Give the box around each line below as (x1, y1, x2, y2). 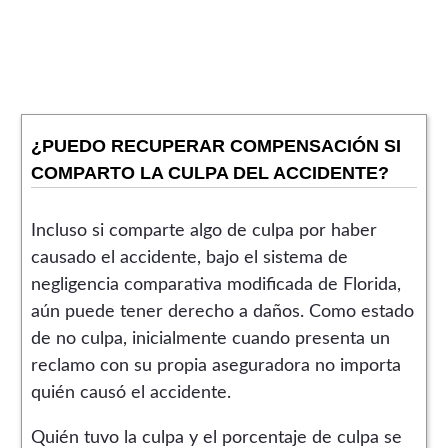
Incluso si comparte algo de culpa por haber (30, 221, 377, 240)
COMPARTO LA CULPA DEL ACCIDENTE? (30, 162, 389, 183)
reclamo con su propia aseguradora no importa (30, 356, 401, 375)
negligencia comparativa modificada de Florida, (30, 275, 401, 294)
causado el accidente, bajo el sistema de (30, 248, 348, 267)
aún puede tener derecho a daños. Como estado (30, 302, 414, 321)
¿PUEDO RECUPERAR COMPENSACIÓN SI (30, 135, 401, 156)
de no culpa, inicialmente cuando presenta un (30, 329, 390, 348)
